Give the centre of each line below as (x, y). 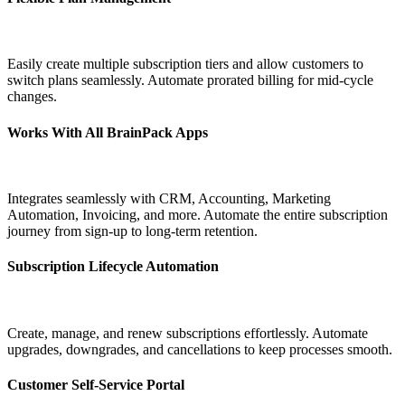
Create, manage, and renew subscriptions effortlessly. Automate (188, 333)
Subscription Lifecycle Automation (113, 267)
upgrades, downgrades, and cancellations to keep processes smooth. (200, 349)
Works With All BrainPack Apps (108, 132)
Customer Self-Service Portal (96, 384)
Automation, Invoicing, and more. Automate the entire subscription (198, 214)
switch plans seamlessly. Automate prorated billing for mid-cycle (190, 80)
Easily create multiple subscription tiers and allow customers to (185, 64)
